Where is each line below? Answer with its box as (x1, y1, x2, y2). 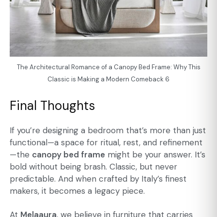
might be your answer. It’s (105, 149, 205, 160)
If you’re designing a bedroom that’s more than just (10, 125, 206, 136)
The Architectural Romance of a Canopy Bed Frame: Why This (16, 63, 201, 72)
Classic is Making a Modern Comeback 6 (47, 75, 170, 84)
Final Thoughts (10, 97, 95, 114)
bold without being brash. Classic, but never (10, 161, 177, 172)
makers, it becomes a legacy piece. (10, 186, 145, 197)
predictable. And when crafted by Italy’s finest (10, 173, 186, 185)
